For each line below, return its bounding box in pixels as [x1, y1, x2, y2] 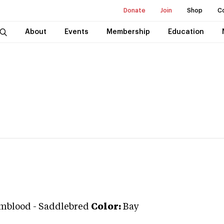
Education [167, 28, 204, 35]
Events [64, 28, 88, 35]
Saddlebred [38, 202, 89, 211]
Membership [106, 28, 150, 35]
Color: [91, 202, 121, 211]
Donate [123, 7, 145, 13]
